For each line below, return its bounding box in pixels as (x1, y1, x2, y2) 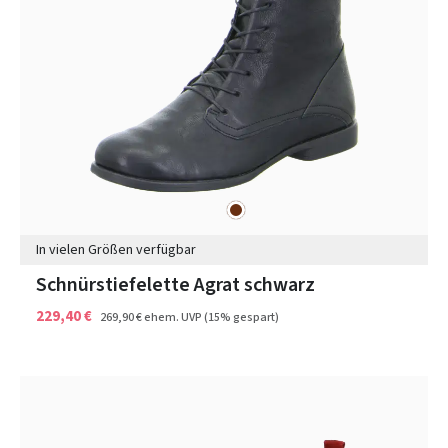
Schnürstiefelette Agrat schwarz (36, 270, 315, 299)
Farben (19, 199, 62, 220)
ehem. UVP (142, 309, 204, 326)
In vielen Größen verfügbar (36, 240, 196, 260)
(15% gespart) (204, 309, 279, 326)
